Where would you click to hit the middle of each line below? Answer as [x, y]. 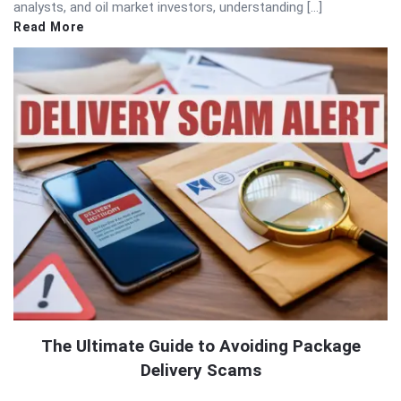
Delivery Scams [200, 371]
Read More [49, 26]
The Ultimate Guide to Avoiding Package [200, 346]
